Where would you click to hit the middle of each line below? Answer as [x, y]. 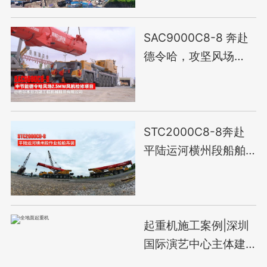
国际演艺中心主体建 [195, 244]
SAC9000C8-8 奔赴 [196, 38]
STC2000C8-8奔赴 [195, 131]
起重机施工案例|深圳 [197, 226]
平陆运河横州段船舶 [195, 150]
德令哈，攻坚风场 [189, 56]
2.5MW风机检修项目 [197, 75]
